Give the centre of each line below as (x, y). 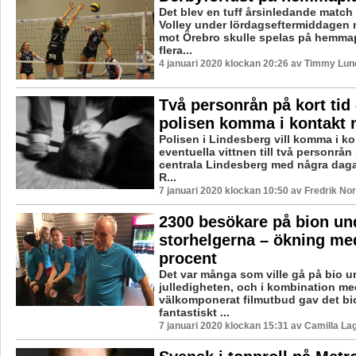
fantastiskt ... (194, 313)
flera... (175, 50)
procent (188, 259)
